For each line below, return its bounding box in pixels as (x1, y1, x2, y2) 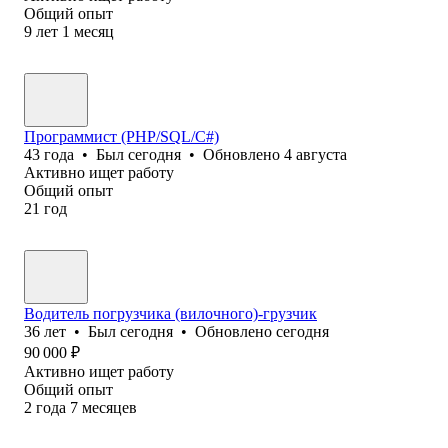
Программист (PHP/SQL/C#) (24, 127, 219, 145)
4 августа (284, 145, 347, 163)
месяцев (82, 398, 137, 416)
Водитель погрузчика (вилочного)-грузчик (24, 304, 317, 322)
